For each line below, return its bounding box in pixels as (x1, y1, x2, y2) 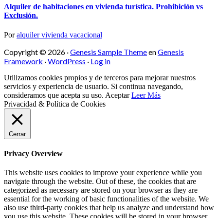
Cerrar (9, 130, 26, 138)
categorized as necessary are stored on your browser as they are (4, 186, 198, 195)
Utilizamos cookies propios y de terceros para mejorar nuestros (4, 73, 196, 82)
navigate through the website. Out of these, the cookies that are (4, 177, 196, 186)
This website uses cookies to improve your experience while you (4, 168, 202, 177)
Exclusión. (4, 11, 38, 20)
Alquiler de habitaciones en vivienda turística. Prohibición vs (4, 2, 203, 11)
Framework (4, 56, 43, 66)
